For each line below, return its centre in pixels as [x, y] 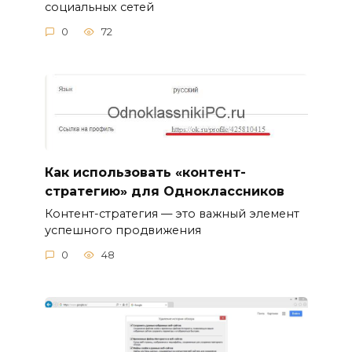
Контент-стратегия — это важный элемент [172, 213]
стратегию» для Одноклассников [164, 191]
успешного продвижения [123, 230]
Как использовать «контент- [145, 172]
